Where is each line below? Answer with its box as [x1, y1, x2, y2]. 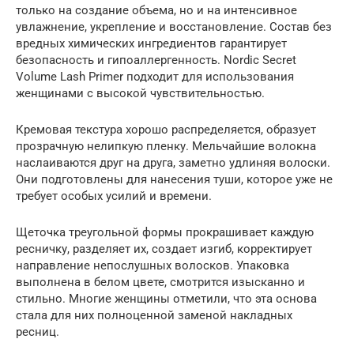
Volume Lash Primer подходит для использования [16, 69, 294, 84]
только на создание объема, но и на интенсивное [16, 2, 297, 17]
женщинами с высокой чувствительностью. [16, 85, 265, 100]
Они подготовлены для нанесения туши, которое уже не [16, 171, 333, 186]
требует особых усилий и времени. [16, 188, 212, 203]
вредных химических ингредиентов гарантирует [16, 36, 287, 51]
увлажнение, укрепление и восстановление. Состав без [16, 19, 332, 34]
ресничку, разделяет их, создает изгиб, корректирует [16, 241, 312, 256]
